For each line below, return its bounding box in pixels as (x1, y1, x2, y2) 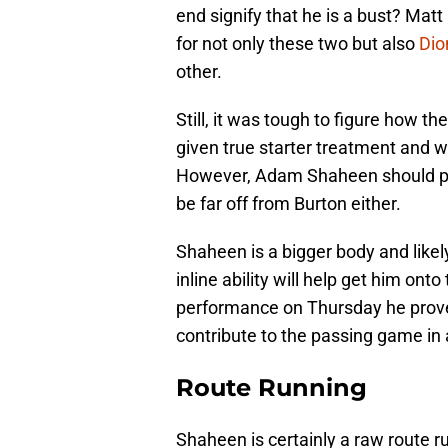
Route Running (176, 373, 367, 403)
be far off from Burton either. (176, 193, 401, 215)
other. (176, 61, 222, 83)
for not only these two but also (176, 33, 419, 55)
